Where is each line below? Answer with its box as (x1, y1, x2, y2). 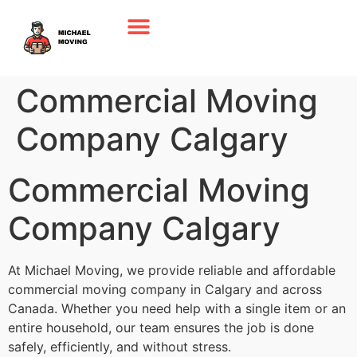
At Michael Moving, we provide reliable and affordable (8, 262, 335, 279)
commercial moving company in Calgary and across (8, 281, 322, 298)
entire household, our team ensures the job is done (8, 320, 314, 336)
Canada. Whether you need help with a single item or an (8, 300, 346, 317)
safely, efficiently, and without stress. (8, 339, 231, 355)
